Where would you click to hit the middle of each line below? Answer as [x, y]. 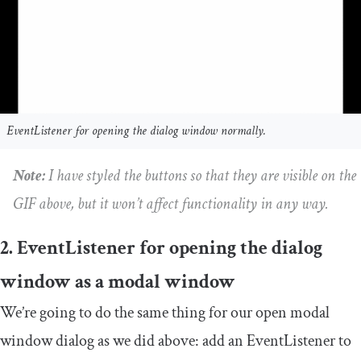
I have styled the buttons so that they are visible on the [202, 176]
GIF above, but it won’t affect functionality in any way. [171, 204]
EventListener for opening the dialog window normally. [136, 131]
